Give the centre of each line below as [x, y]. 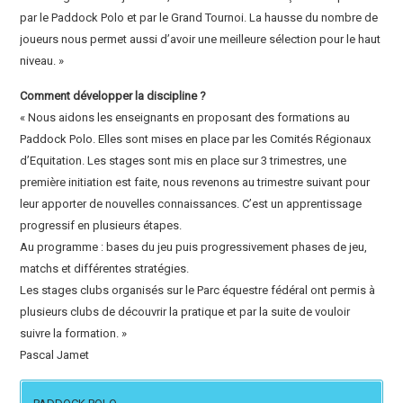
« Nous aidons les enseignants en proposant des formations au [185, 118]
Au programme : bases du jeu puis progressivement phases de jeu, [194, 247]
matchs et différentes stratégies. [105, 269]
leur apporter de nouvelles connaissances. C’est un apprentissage [191, 204]
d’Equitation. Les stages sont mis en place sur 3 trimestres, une [184, 161]
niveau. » [42, 61]
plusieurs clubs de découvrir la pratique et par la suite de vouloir [185, 312]
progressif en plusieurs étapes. [101, 226]
